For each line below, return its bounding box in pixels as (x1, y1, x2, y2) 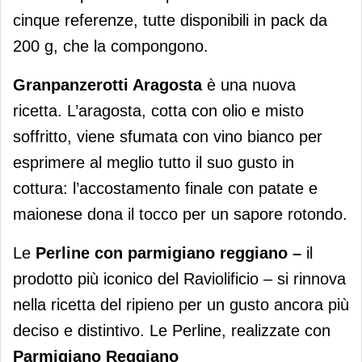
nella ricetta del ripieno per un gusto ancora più (13, 296, 349, 314)
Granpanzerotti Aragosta (13, 76, 207, 95)
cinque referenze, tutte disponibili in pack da (13, 11, 327, 30)
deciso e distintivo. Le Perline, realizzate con (13, 322, 330, 340)
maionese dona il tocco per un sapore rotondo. (13, 205, 347, 224)
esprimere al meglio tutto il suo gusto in (13, 154, 294, 172)
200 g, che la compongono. (13, 37, 208, 56)
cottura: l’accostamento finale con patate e (13, 179, 318, 198)
